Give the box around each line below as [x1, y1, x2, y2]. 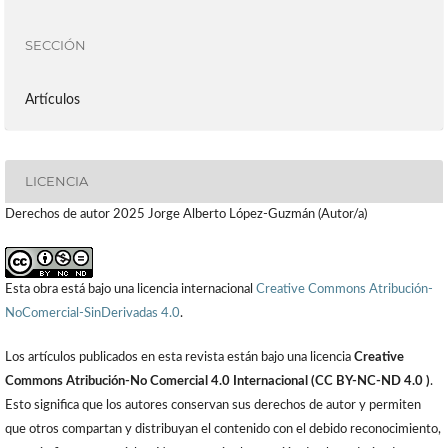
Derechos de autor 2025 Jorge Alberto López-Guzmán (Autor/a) [4, 207, 367, 221]
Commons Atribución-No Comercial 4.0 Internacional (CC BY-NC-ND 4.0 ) [4, 374, 430, 388]
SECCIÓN [24, 37, 86, 54]
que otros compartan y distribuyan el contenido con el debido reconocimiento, [4, 422, 441, 436]
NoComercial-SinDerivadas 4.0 [4, 306, 180, 320]
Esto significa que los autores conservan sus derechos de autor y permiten [4, 398, 421, 412]
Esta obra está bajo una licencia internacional [4, 282, 256, 296]
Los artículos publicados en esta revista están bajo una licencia [4, 350, 354, 364]
